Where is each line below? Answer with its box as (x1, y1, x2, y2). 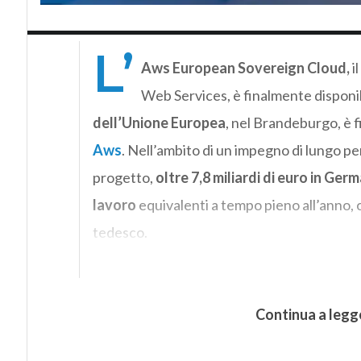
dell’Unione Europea (92, 113, 226, 131)
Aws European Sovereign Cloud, (140, 58, 350, 77)
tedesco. (92, 222, 147, 241)
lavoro (92, 195, 136, 214)
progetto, (92, 168, 156, 186)
